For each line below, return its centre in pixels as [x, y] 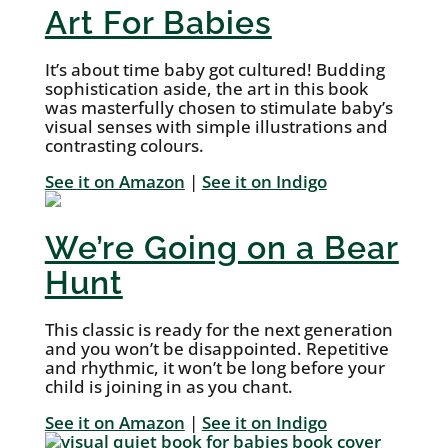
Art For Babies [158, 23]
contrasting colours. [124, 146]
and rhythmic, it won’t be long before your [214, 368]
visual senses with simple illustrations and [216, 127]
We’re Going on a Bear [221, 248]
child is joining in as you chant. [168, 387]
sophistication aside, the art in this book [206, 89]
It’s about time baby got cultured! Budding [214, 70]
